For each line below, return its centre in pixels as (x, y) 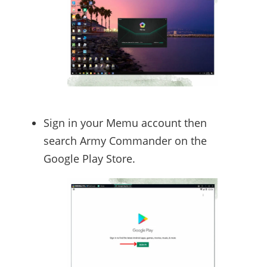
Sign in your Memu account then (125, 122)
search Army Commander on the (125, 140)
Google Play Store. (89, 158)
